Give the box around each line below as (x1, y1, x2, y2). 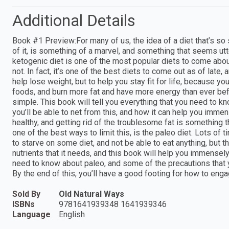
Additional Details (12, 10, 135, 30)
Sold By (12, 189, 40, 199)
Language (12, 209, 51, 219)
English (59, 209, 85, 219)
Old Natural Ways (59, 189, 124, 199)
